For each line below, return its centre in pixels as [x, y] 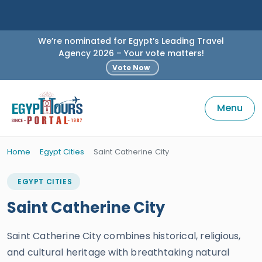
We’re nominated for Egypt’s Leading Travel [131, 41]
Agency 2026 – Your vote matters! [131, 53]
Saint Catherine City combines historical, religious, [124, 236]
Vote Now [131, 67]
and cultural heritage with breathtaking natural [118, 252]
